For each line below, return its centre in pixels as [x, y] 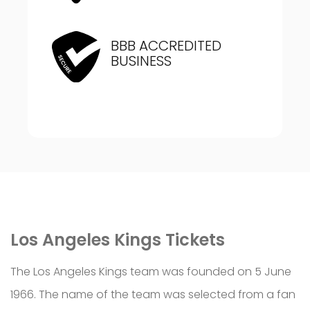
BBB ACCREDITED [166, 46]
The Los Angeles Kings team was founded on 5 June [151, 271]
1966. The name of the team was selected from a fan [153, 294]
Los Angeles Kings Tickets [118, 239]
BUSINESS [142, 61]
